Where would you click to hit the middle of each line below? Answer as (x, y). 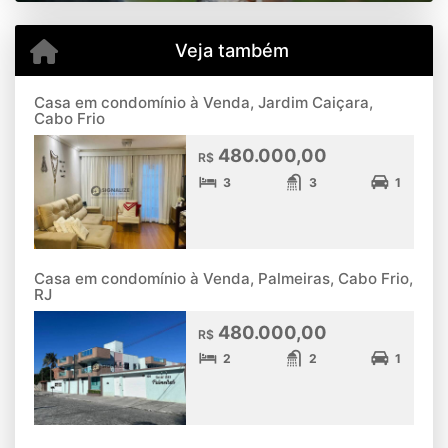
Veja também (231, 49)
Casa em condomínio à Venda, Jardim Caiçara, (203, 102)
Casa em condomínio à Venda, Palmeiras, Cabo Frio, (223, 279)
